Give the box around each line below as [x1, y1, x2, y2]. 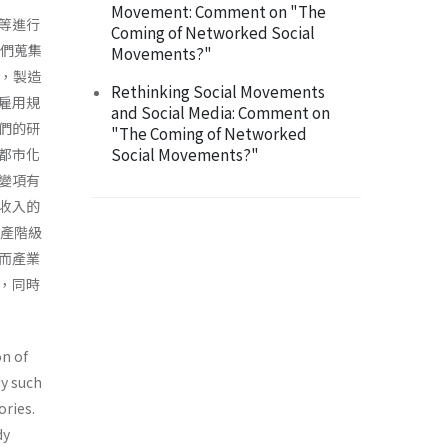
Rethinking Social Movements [111, 80, 325, 103]
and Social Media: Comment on [111, 101, 330, 124]
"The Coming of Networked [111, 122, 307, 145]
